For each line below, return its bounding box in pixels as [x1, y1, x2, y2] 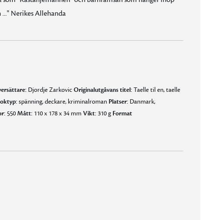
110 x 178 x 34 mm [32, 110, 83, 117]
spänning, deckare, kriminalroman [17, 98, 109, 106]
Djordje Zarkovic [26, 86, 74, 94]
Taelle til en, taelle [132, 86, 180, 94]
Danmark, [128, 98, 155, 106]
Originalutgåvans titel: [73, 86, 132, 94]
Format [112, 110, 132, 117]
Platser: [108, 98, 128, 106]
